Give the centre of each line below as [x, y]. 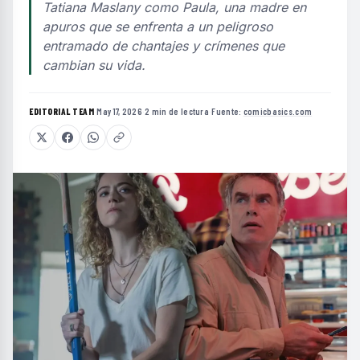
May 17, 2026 [119, 111]
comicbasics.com [278, 111]
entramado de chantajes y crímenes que [164, 46]
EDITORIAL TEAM [61, 111]
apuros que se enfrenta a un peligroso [158, 27]
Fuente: [227, 111]
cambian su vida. [94, 65]
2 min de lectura [177, 111]
